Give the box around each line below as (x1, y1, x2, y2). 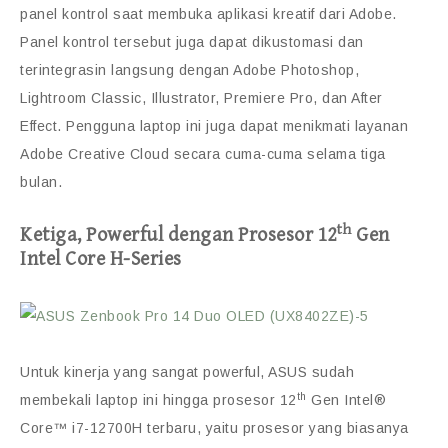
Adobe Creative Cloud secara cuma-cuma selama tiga (20, 146, 386, 163)
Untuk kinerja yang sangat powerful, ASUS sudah (20, 364, 354, 381)
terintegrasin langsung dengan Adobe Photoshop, (20, 62, 359, 79)
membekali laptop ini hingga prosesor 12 (20, 392, 297, 409)
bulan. (20, 174, 62, 191)
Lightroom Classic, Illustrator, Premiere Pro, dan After (20, 90, 383, 107)
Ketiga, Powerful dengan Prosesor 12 (20, 224, 337, 248)
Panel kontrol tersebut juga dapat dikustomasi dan (20, 34, 364, 51)
